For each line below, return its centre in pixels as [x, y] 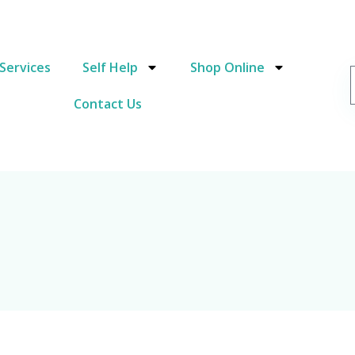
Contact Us [108, 103]
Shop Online [227, 67]
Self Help [110, 67]
